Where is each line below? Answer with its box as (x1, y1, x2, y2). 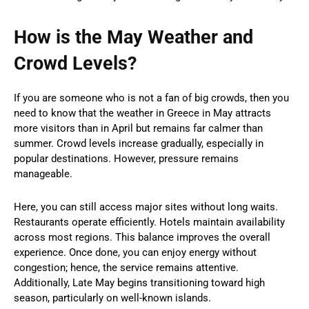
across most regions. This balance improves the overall (14, 230, 270, 243)
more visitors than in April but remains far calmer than (14, 121, 263, 134)
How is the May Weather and (14, 26, 253, 48)
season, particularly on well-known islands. (14, 291, 211, 304)
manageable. (14, 167, 72, 180)
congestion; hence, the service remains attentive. (14, 261, 239, 274)
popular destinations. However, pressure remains (14, 152, 239, 165)
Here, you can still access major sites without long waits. (14, 200, 278, 213)
